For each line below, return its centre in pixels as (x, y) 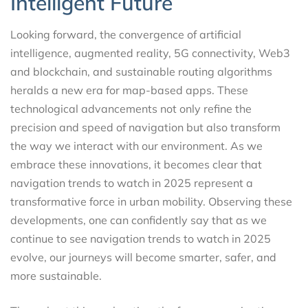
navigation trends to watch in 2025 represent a (132, 183)
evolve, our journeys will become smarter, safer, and (143, 257)
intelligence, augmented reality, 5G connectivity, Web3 (150, 53)
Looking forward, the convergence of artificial (126, 34)
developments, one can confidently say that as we (139, 220)
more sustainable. (56, 275)
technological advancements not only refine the (131, 108)
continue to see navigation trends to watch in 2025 (141, 238)
